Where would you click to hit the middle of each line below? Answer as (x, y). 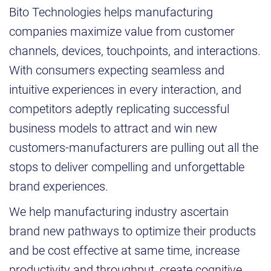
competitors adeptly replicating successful (119, 109)
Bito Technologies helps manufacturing (111, 12)
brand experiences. (59, 186)
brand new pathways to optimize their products (132, 231)
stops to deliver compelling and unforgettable (127, 167)
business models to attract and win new (113, 128)
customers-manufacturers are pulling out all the (134, 148)
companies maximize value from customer (122, 31)
